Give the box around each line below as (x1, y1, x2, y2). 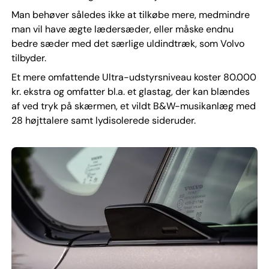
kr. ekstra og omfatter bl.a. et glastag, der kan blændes (11, 85, 250, 98)
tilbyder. (11, 52, 46, 65)
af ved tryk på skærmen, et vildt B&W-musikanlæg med (11, 100, 256, 113)
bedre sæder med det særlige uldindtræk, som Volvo (11, 37, 244, 50)
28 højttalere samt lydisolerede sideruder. (11, 114, 196, 127)
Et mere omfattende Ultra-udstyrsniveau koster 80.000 (11, 71, 256, 84)
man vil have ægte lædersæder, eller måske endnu (11, 23, 234, 36)
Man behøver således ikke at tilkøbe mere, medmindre (11, 8, 250, 22)
